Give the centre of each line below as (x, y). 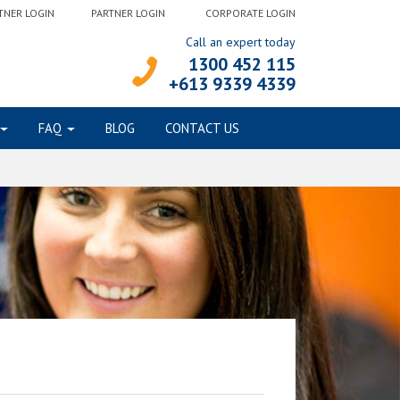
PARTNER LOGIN (128, 13)
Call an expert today (241, 42)
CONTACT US (202, 128)
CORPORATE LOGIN (250, 13)
